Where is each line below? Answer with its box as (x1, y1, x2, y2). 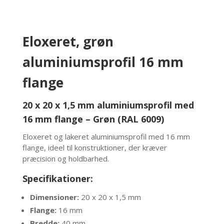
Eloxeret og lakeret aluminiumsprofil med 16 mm (22, 131, 190, 142)
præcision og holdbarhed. (22, 153, 109, 164)
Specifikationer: (22, 172, 93, 185)
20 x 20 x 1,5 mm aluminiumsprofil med (22, 99, 194, 111)
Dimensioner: (29, 192, 79, 202)
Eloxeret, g (22, 32, 91, 51)
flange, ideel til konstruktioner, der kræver (22, 142, 167, 153)
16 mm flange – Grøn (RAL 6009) (22, 113, 164, 125)
